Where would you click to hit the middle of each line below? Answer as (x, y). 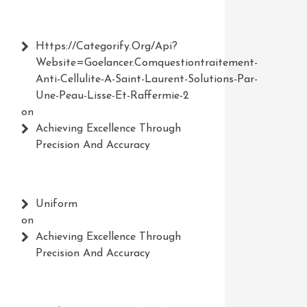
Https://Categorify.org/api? (106, 47)
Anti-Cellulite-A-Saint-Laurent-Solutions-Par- (146, 79)
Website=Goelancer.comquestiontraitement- (146, 63)
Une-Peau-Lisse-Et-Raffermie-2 (112, 96)
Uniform (56, 204)
